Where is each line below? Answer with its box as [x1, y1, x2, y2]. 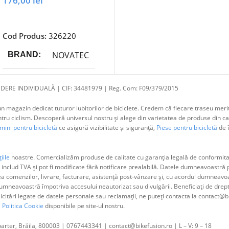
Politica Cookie [2, 201, 43, 211]
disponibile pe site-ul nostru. [43, 201, 125, 211]
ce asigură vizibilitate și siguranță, [57, 123, 156, 132]
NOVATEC [52, 49, 89, 61]
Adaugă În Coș [9, 12, 54, 22]
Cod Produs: [3, 31, 49, 41]
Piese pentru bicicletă [156, 123, 217, 132]
